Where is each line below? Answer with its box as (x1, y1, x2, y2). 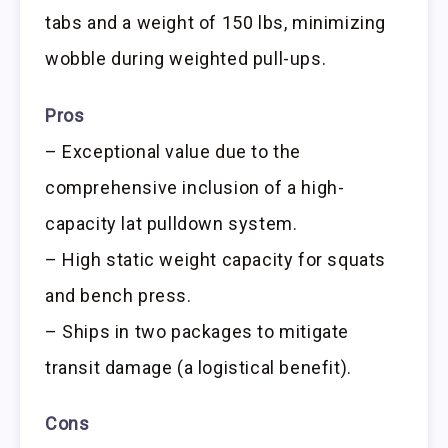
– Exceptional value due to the (45, 140, 302, 162)
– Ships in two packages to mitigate (45, 320, 350, 342)
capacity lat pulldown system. (45, 212, 298, 234)
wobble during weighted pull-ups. (45, 47, 327, 69)
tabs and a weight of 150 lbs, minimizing (45, 11, 387, 33)
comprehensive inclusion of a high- (45, 176, 345, 198)
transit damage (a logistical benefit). (45, 356, 352, 378)
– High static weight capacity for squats (45, 248, 387, 270)
